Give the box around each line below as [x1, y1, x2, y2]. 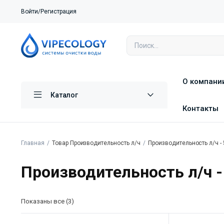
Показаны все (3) [21, 197, 74, 205]
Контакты [182, 104, 218, 113]
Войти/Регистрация [21, 8, 76, 15]
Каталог [50, 91, 78, 99]
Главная [21, 139, 44, 147]
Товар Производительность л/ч [51, 139, 140, 147]
